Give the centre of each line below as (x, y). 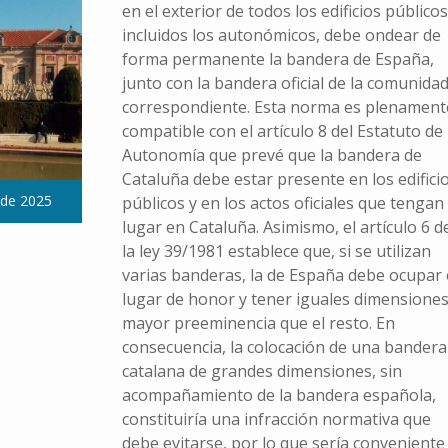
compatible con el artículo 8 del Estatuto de (282, 131)
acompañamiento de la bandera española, (278, 395)
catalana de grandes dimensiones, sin (261, 371)
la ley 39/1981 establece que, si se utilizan (276, 251)
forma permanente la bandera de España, (277, 59)
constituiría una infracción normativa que (276, 419)
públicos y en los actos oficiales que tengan (282, 203)
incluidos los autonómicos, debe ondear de (281, 35)
